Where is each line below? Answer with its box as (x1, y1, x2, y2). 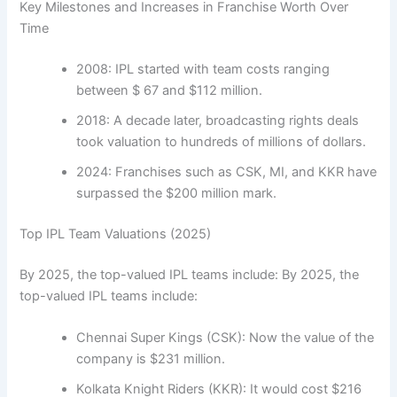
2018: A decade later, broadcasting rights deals (76, 113, 360, 129)
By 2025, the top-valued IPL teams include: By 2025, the (19, 266, 360, 283)
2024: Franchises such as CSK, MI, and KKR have (76, 164, 378, 181)
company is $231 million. (76, 351, 226, 368)
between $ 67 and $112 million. (76, 82, 263, 99)
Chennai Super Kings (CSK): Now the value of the (76, 330, 375, 346)
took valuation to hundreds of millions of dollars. (76, 134, 367, 151)
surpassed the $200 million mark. (76, 185, 277, 202)
